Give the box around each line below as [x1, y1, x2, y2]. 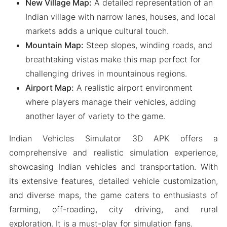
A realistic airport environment [73, 83, 193, 93]
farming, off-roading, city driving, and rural [9, 204, 218, 215]
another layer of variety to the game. [25, 111, 165, 122]
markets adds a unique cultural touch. [25, 26, 169, 36]
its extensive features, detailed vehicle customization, [9, 176, 218, 186]
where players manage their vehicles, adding [25, 97, 196, 107]
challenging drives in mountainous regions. [25, 68, 187, 79]
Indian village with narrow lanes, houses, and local [25, 12, 215, 22]
